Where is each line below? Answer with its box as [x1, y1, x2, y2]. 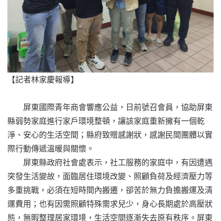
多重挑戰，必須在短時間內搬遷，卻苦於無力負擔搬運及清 [7, 185, 213, 195]
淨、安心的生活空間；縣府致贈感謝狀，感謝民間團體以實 [7, 130, 213, 140]
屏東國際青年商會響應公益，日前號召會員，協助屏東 [7, 102, 213, 112]
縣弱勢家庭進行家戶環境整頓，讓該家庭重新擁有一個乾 [7, 116, 205, 126]
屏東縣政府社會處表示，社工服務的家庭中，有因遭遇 [7, 157, 213, 168]
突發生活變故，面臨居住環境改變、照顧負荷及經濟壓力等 [7, 171, 213, 182]
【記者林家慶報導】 [7, 74, 78, 85]
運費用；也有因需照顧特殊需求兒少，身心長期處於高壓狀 [7, 199, 213, 209]
